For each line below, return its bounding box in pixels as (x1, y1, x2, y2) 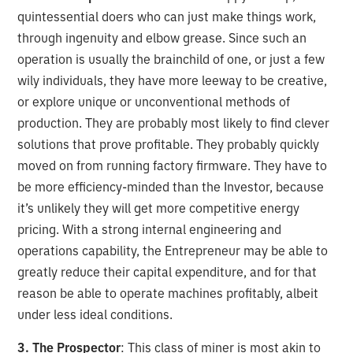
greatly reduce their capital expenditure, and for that (17, 264, 318, 281)
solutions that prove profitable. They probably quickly (17, 136, 320, 153)
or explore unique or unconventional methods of (17, 94, 291, 110)
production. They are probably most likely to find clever (17, 115, 330, 132)
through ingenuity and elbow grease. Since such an (17, 30, 307, 46)
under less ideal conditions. (17, 307, 173, 323)
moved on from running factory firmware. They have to (17, 158, 328, 174)
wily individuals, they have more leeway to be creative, (17, 72, 328, 89)
